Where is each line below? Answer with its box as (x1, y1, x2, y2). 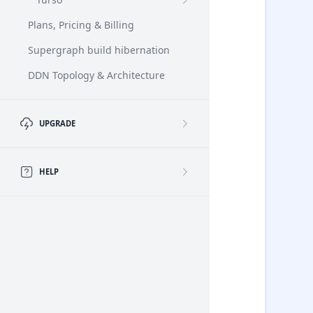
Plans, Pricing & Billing (28, 18, 134, 31)
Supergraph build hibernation (28, 43, 170, 57)
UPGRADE (39, 118, 75, 129)
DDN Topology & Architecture (28, 68, 165, 82)
